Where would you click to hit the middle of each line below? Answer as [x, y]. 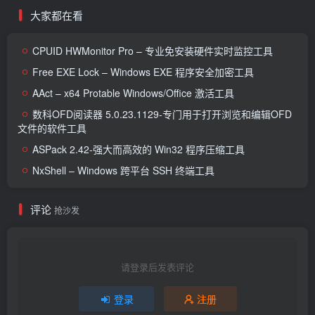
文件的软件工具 [52, 128]
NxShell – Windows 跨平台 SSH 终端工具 [123, 170]
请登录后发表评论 [157, 266]
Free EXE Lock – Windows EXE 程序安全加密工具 [143, 71]
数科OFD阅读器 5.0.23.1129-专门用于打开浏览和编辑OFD [162, 114]
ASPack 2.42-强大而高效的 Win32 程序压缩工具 [139, 149]
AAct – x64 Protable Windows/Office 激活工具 [133, 92]
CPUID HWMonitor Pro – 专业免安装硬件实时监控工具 [153, 50]
